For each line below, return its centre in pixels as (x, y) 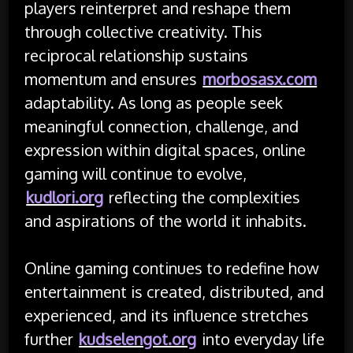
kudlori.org (65, 197)
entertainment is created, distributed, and (175, 291)
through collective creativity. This (144, 31)
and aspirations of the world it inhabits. (166, 220)
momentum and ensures (113, 78)
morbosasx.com (260, 78)
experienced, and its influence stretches (167, 315)
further (51, 338)
